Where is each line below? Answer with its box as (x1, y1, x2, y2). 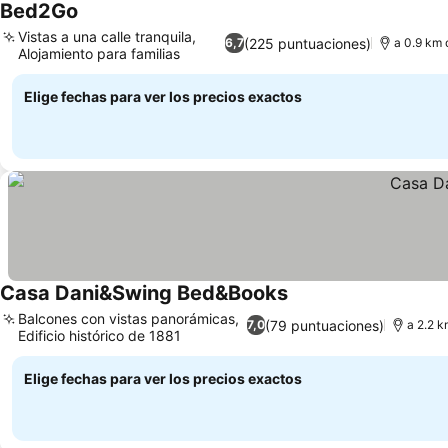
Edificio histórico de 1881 (18, 327, 181, 344)
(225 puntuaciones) (243, 34, 371, 52)
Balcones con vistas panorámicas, (18, 310, 239, 327)
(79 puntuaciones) (264, 316, 384, 334)
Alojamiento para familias (18, 45, 180, 62)
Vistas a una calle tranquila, (18, 28, 196, 45)
